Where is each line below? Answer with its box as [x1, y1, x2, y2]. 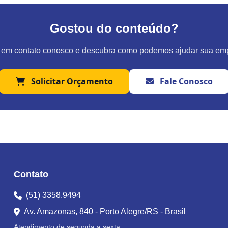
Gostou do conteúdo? [49, 21, 179, 36]
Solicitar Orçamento [31, 76, 113, 88]
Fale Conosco [157, 76, 213, 88]
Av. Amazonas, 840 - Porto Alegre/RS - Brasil [23, 207, 186, 216]
